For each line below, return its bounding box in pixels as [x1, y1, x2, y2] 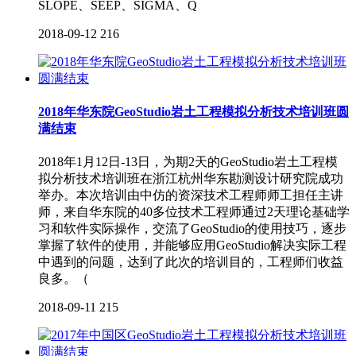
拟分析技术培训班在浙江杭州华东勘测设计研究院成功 [38, 172, 343, 186]
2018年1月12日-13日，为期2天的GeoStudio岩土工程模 [38, 155, 338, 169]
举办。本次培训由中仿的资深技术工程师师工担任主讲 [38, 188, 343, 203]
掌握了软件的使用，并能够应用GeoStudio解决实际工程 [38, 238, 346, 253]
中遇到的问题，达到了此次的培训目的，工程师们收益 [38, 255, 343, 269]
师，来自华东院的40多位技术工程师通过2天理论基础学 [38, 205, 350, 219]
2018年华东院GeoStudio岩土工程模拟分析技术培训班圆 [38, 105, 349, 119]
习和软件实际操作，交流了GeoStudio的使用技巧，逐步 [38, 222, 346, 236]
